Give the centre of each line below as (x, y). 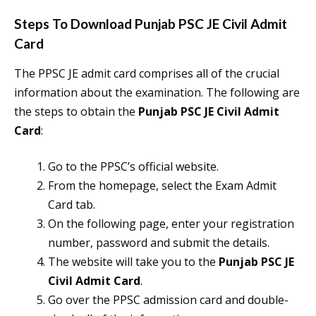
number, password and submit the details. (159, 243)
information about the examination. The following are (157, 93)
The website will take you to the (133, 262)
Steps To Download (74, 24)
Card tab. (72, 205)
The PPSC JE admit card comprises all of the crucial (147, 74)
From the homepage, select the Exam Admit (162, 186)
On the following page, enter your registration (171, 224)
